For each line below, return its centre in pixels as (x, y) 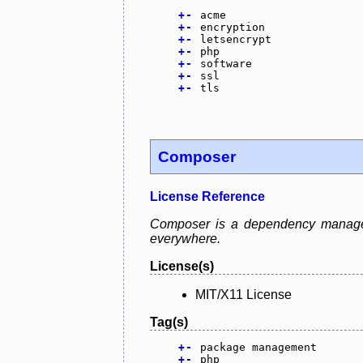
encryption (232, 28)
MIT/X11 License (243, 294)
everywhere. (185, 238)
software (226, 64)
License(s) (182, 266)
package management (258, 347)
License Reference (207, 196)
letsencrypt (235, 40)
